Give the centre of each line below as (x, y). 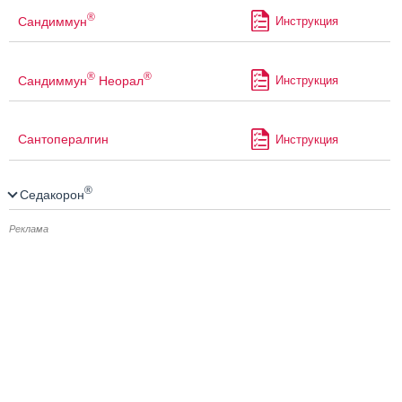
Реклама (29, 229)
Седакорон (50, 194)
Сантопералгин (63, 140)
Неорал (119, 80)
